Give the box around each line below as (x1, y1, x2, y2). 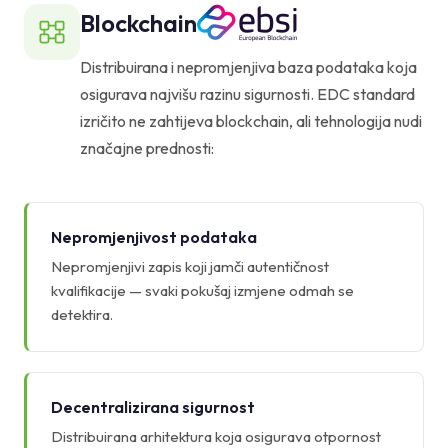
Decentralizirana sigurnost (51, 396, 255, 417)
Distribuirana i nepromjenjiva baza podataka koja (80, 56, 417, 77)
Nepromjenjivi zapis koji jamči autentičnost (51, 256, 329, 276)
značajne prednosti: (80, 137, 214, 158)
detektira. (51, 304, 113, 324)
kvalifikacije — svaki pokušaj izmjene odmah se (51, 280, 354, 300)
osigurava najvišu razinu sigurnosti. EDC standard (80, 83, 415, 104)
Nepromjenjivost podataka (51, 226, 257, 247)
